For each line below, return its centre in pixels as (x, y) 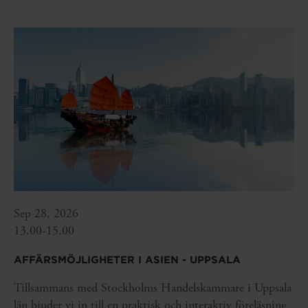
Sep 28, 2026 (46, 214)
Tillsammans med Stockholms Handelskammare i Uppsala (153, 288)
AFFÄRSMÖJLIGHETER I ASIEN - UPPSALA (127, 260)
